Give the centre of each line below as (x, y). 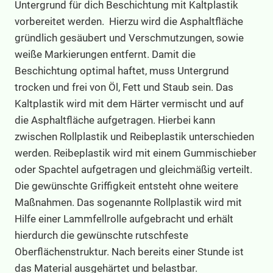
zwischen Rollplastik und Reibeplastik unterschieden (134, 136)
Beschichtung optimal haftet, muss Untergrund (122, 70)
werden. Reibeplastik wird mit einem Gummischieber (136, 153)
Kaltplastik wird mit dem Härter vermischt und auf (129, 103)
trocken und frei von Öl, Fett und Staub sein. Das (124, 87)
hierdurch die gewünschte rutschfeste (101, 235)
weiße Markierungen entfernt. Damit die (105, 54)
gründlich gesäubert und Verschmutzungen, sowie (129, 37)
